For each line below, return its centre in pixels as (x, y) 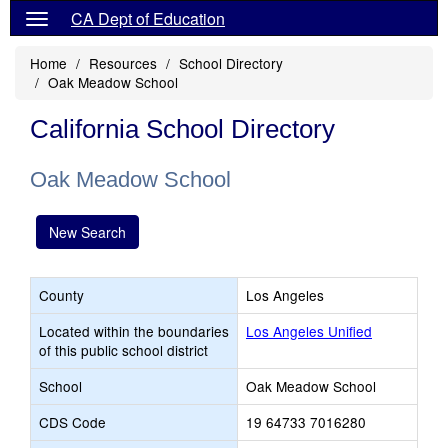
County (61, 295)
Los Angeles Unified (309, 331)
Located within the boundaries (134, 331)
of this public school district (123, 350)
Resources (123, 63)
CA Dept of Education (148, 18)
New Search (87, 232)
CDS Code (72, 422)
